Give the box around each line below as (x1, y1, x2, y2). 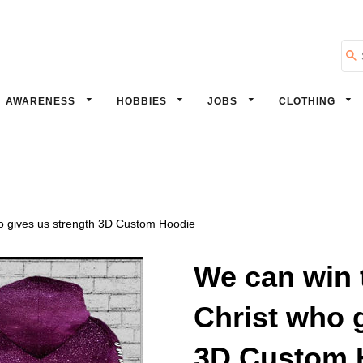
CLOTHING (278, 96, 339, 107)
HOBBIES (116, 96, 170, 107)
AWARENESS (6, 96, 79, 107)
